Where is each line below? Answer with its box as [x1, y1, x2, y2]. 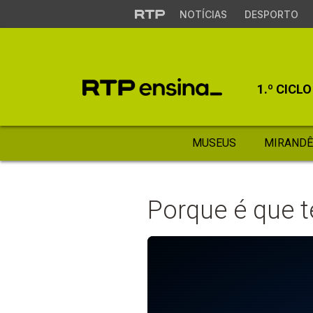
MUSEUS [191, 136, 236, 150]
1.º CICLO [257, 82, 312, 96]
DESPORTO [244, 8, 298, 20]
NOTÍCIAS [179, 8, 227, 20]
